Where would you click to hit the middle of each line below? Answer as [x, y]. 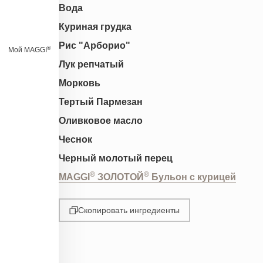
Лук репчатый [91, 64]
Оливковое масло [101, 120]
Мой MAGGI [27, 50]
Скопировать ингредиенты [129, 210]
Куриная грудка [95, 26]
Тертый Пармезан [101, 102]
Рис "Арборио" [95, 45]
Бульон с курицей [193, 177]
